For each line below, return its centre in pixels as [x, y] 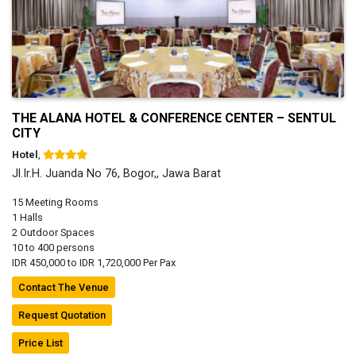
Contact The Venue [64, 287]
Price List [41, 342]
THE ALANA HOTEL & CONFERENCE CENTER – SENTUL [174, 118]
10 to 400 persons [53, 247]
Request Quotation [62, 315]
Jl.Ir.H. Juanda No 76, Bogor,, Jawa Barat [116, 173]
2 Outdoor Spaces [53, 232]
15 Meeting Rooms [55, 202]
